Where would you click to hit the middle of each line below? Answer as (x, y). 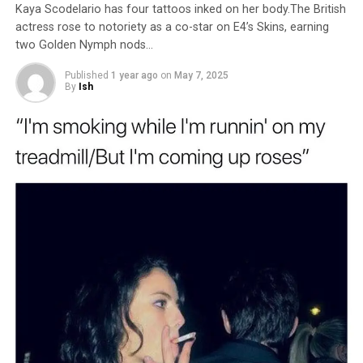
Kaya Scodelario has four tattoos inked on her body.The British (180, 9)
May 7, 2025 (201, 75)
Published (86, 75)
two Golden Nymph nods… (84, 45)
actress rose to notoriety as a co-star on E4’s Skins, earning (172, 27)
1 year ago (134, 75)
